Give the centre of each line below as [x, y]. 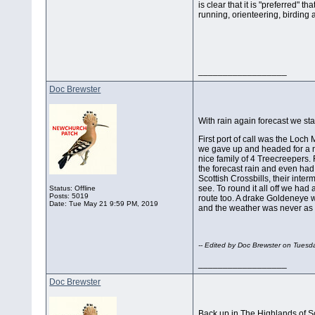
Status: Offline [73, 188]
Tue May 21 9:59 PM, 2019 [114, 204]
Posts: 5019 [69, 196]
